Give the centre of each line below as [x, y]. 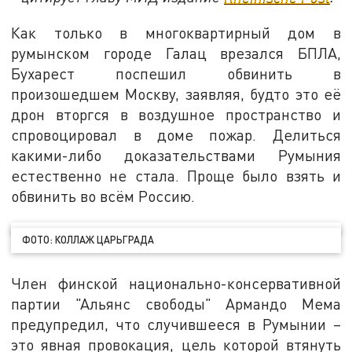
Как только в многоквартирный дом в [176, 33]
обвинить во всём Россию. [103, 196]
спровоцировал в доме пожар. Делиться [176, 135]
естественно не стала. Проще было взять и [176, 176]
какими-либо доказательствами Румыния [176, 156]
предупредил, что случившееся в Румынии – [176, 324]
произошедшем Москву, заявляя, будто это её [176, 94]
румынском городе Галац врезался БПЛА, [176, 53]
